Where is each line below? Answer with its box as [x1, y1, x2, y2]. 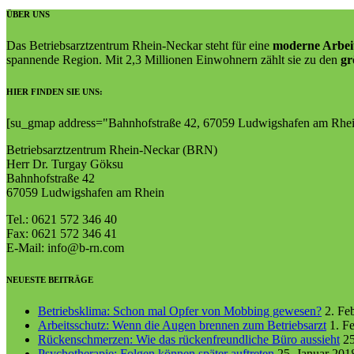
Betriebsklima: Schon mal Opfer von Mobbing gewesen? [38, 303, 322, 318]
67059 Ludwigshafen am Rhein [6, 185, 164, 199]
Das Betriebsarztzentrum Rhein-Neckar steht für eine [6, 38, 269, 52]
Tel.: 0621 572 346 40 [6, 212, 117, 226]
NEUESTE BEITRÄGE [6, 274, 93, 284]
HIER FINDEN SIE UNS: [6, 86, 103, 96]
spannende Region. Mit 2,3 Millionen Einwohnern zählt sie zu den [6, 52, 341, 66]
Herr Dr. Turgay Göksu [6, 156, 123, 171]
